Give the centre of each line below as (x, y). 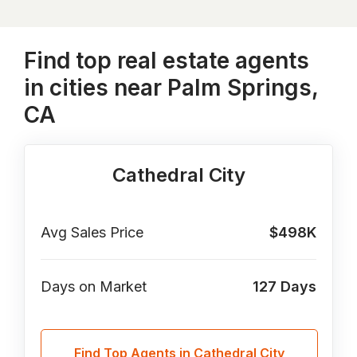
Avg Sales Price (92, 232)
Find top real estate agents (167, 61)
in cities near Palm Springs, (171, 88)
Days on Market (94, 286)
